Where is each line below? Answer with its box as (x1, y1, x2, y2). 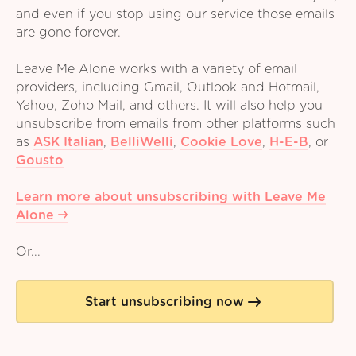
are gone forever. (16, 25, 121, 39)
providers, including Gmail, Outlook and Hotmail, (16, 80, 319, 94)
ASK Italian (33, 135, 103, 149)
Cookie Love (180, 135, 262, 149)
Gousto (16, 153, 64, 167)
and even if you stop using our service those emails (16, 7, 335, 21)
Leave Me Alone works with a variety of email (16, 62, 297, 75)
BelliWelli (110, 135, 173, 149)
